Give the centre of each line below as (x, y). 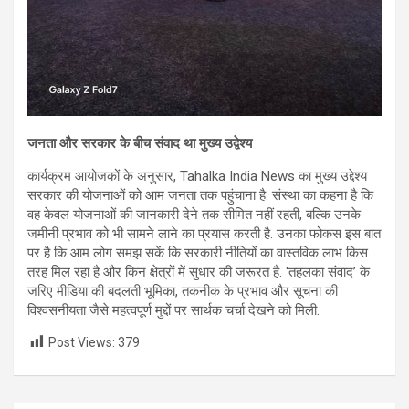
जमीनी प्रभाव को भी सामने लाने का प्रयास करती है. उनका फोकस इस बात (204, 234)
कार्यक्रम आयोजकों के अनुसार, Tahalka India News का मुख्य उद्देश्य (197, 177)
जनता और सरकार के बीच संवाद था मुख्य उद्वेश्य (140, 144)
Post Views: (82, 343)
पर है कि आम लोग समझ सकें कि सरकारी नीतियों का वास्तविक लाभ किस (198, 253)
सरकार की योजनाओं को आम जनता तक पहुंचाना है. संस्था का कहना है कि (200, 196)
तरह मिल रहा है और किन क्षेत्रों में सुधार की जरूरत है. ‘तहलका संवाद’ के (199, 273)
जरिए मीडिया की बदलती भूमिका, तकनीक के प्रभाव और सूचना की (183, 292)
